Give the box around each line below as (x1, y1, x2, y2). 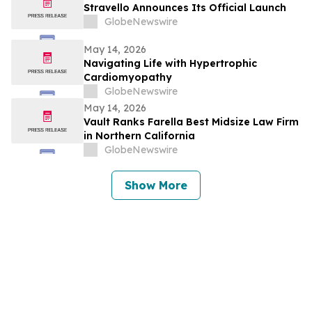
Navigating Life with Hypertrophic (84, 57, 257, 70)
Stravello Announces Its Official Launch (84, 1, 286, 15)
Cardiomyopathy (84, 71, 172, 84)
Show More (125, 178, 187, 193)
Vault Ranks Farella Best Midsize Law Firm (84, 116, 299, 129)
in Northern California (84, 130, 195, 143)
